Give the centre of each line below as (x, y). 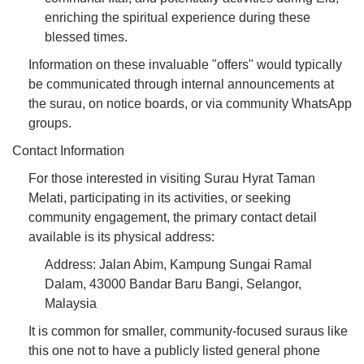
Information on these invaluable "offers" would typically (185, 64)
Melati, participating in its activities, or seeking (160, 197)
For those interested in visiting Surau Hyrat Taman (172, 178)
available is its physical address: (121, 236)
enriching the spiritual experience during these (178, 17)
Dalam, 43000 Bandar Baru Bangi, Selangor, (173, 284)
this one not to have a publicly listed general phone (174, 350)
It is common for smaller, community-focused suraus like (188, 331)
